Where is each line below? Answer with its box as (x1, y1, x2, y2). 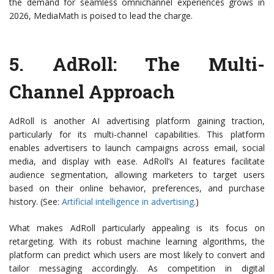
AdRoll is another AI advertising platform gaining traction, (9, 115, 265, 127)
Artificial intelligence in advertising (62, 196, 194, 208)
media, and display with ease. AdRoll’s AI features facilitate (9, 155, 265, 168)
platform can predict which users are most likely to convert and (9, 249, 265, 261)
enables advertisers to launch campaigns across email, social (9, 142, 265, 154)
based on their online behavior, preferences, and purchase (9, 182, 265, 194)
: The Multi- (113, 52, 265, 76)
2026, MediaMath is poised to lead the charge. (9, 10, 193, 22)
